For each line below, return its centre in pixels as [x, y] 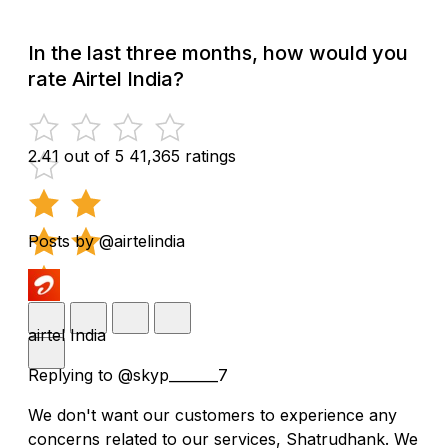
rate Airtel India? [106, 78]
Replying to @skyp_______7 [128, 374]
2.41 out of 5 [76, 155]
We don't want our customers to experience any [212, 414]
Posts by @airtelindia [106, 240]
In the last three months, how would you [218, 52]
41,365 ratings [182, 155]
